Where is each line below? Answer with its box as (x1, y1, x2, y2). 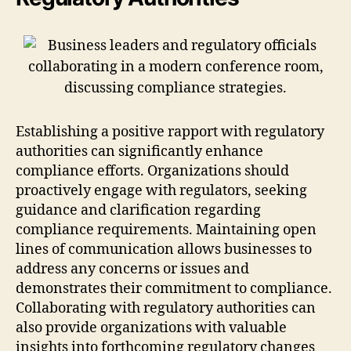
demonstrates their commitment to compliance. (16, 279, 332, 298)
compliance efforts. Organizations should (16, 161, 289, 180)
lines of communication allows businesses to (16, 240, 312, 259)
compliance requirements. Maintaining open (16, 220, 317, 239)
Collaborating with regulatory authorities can (16, 299, 316, 317)
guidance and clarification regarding (16, 201, 261, 219)
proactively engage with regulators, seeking (16, 181, 307, 200)
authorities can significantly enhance (16, 142, 263, 161)
